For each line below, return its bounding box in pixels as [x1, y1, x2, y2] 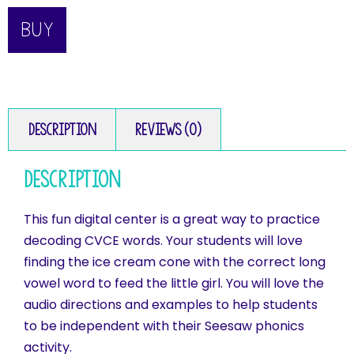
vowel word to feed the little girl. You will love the [24, 274, 324, 293]
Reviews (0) [135, 121, 201, 139]
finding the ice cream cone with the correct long [24, 253, 326, 272]
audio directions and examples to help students [24, 296, 318, 314]
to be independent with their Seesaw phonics [24, 317, 304, 336]
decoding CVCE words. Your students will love [24, 232, 303, 250]
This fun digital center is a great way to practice [24, 210, 320, 229]
